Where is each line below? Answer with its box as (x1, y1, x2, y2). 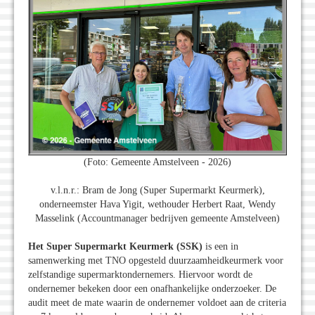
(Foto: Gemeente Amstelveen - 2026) (84, 157, 231, 168)
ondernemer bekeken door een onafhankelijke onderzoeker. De (28, 283, 276, 295)
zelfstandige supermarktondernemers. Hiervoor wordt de (28, 269, 252, 281)
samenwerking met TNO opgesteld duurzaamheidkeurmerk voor (28, 255, 283, 266)
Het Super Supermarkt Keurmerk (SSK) (28, 241, 202, 252)
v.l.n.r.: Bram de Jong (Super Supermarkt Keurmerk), (50, 185, 265, 196)
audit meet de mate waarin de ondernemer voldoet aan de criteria (28, 297, 286, 309)
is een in (202, 241, 238, 252)
